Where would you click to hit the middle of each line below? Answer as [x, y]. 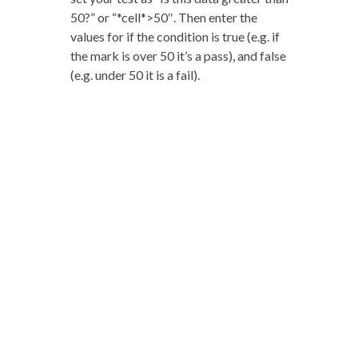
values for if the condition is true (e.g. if [175, 37]
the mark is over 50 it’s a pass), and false [178, 56]
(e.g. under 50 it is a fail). [135, 75]
